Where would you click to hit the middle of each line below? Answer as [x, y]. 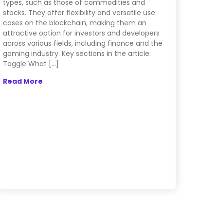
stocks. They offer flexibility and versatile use [79, 13]
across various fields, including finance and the [82, 44]
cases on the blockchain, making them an [74, 23]
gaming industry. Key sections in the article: [77, 54]
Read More [23, 82]
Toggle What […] [31, 64]
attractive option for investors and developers [81, 33]
